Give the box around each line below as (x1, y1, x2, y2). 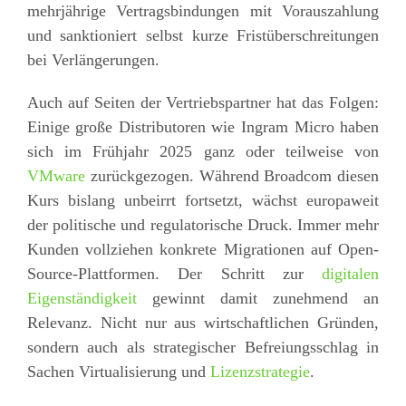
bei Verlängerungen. (26, 50, 159, 69)
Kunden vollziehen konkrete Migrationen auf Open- (26, 239, 380, 258)
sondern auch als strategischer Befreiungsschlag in (26, 337, 380, 356)
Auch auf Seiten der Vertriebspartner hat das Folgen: (26, 92, 380, 111)
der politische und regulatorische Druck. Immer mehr (26, 215, 380, 234)
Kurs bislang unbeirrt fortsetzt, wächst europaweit (26, 190, 380, 209)
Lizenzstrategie (209, 362, 310, 381)
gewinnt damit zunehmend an (136, 288, 380, 307)
